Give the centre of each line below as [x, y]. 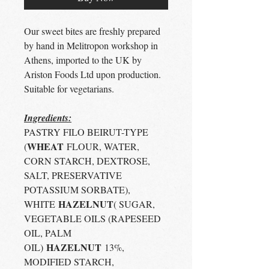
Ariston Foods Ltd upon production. [92, 74]
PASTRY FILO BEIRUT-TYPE [86, 131]
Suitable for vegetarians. [69, 88]
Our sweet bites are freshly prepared [92, 31]
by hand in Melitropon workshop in [91, 45]
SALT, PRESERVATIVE [73, 175]
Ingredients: [48, 117]
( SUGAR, [134, 204]
